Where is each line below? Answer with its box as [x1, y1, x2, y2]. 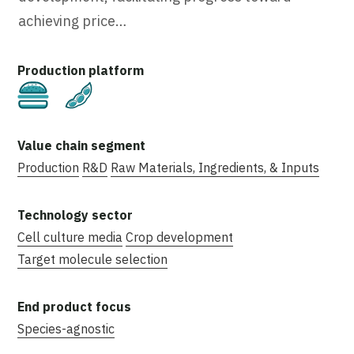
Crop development [126, 228, 233, 245]
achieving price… [18, 11, 126, 30]
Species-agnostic [17, 320, 115, 337]
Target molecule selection [17, 250, 168, 267]
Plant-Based [104, 84, 177, 100]
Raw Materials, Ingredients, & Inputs [111, 159, 319, 175]
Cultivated [61, 84, 120, 100]
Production [17, 159, 79, 175]
